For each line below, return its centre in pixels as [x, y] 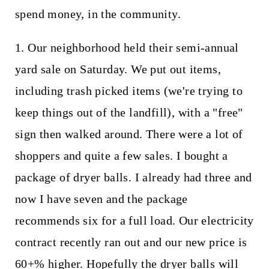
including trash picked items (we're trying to [128, 91]
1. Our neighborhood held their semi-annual [127, 48]
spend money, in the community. [98, 14]
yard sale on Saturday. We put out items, [118, 69]
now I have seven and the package [101, 199]
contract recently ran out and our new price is [131, 242]
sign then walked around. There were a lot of [129, 134]
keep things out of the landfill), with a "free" [129, 113]
